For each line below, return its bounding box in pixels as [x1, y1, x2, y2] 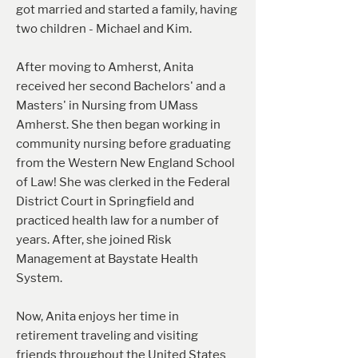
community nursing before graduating [16, 137, 231, 151]
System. [16, 271, 62, 285]
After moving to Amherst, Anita [16, 60, 193, 74]
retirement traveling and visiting [16, 328, 198, 343]
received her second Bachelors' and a [16, 79, 225, 93]
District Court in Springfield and [16, 194, 194, 209]
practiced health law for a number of [16, 213, 219, 228]
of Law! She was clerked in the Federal [16, 175, 230, 189]
